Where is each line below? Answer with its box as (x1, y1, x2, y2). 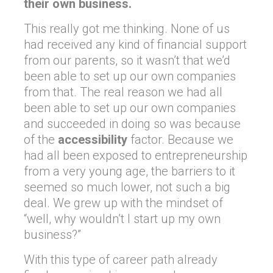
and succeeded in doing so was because (24, 116, 241, 131)
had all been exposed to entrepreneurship (24, 148, 247, 163)
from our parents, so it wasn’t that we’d (24, 53, 230, 68)
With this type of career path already (24, 252, 218, 267)
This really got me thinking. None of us (24, 21, 230, 36)
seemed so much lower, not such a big (24, 180, 230, 194)
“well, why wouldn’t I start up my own (24, 211, 221, 226)
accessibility (58, 132, 127, 147)
